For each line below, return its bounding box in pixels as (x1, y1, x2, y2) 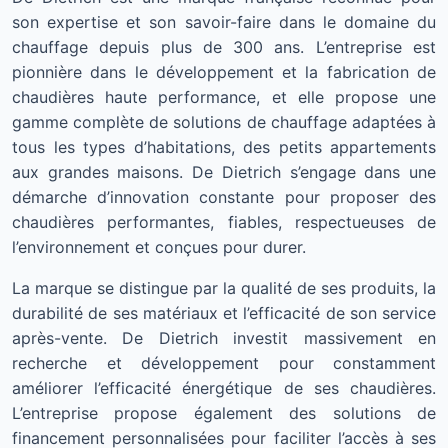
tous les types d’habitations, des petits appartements (12, 137, 436, 157)
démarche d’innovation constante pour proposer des (12, 187, 436, 207)
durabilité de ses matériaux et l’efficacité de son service (12, 303, 436, 323)
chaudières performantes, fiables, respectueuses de (12, 212, 436, 232)
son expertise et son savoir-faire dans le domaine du (12, 12, 436, 32)
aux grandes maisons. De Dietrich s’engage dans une (12, 162, 436, 182)
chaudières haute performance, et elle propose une (12, 87, 436, 107)
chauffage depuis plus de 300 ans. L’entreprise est (12, 37, 436, 57)
